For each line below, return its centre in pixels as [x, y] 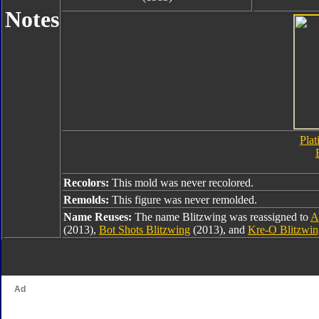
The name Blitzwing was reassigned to [223, 217]
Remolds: [88, 200]
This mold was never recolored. [183, 183]
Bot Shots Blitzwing [145, 230]
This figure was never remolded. [184, 200]
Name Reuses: [99, 217]
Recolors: [88, 183]
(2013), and [219, 230]
